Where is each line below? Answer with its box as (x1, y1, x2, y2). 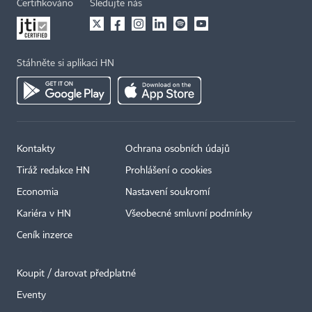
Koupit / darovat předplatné (17, 269, 136, 279)
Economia (17, 187, 58, 198)
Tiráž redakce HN (17, 166, 90, 176)
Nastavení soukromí (125, 187, 210, 198)
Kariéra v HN (17, 209, 71, 219)
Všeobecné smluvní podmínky (125, 209, 252, 219)
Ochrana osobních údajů (125, 144, 230, 155)
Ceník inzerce (17, 231, 72, 241)
